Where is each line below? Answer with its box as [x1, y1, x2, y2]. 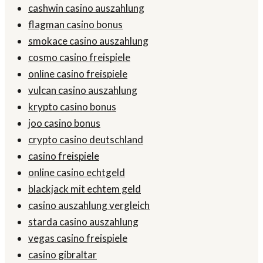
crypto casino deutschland [28, 133, 143, 146]
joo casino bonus [28, 117, 100, 130]
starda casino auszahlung [28, 215, 139, 228]
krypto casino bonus [28, 100, 116, 113]
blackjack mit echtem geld [28, 183, 141, 195]
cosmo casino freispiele [28, 51, 130, 64]
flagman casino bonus [28, 18, 123, 31]
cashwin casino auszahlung [28, 2, 144, 15]
